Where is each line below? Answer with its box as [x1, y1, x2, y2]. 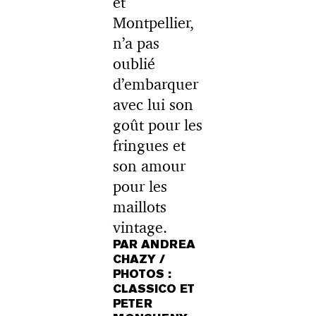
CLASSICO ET [113, 281, 195, 297]
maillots [113, 197, 167, 217]
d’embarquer [113, 74, 199, 94]
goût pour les [113, 115, 203, 135]
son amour [113, 156, 186, 176]
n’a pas [113, 33, 160, 53]
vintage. [113, 217, 168, 237]
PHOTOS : [113, 267, 172, 282]
